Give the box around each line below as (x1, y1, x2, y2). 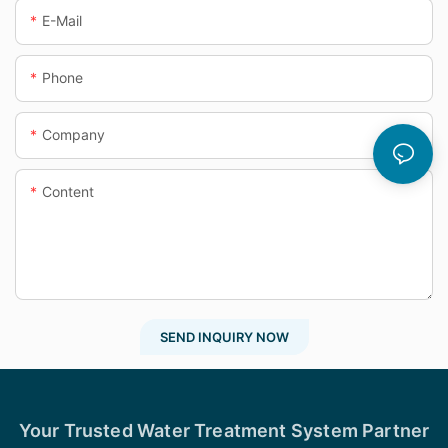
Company (42, 126, 105, 144)
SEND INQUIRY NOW (159, 329, 289, 346)
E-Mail (42, 12, 82, 30)
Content (42, 183, 94, 201)
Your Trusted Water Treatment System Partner (18, 419, 430, 441)
